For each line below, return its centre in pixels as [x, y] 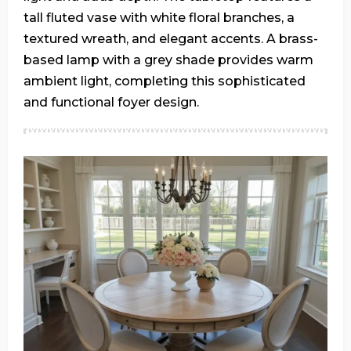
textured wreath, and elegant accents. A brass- [171, 38]
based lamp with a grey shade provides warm [168, 60]
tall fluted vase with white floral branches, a [159, 17]
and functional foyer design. [111, 102]
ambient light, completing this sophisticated [165, 81]
